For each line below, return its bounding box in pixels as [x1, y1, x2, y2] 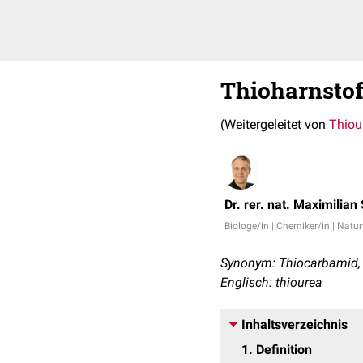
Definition [256, 342, 312, 357]
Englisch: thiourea [220, 275, 322, 290]
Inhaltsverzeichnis [241, 317, 348, 332]
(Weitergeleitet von [220, 117, 329, 132]
